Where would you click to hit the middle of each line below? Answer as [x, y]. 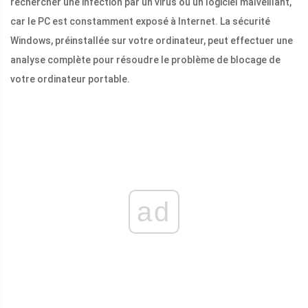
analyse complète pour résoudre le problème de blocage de [145, 60]
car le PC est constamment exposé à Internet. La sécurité [140, 22]
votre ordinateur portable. [70, 79]
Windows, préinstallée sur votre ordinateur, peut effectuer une [152, 41]
